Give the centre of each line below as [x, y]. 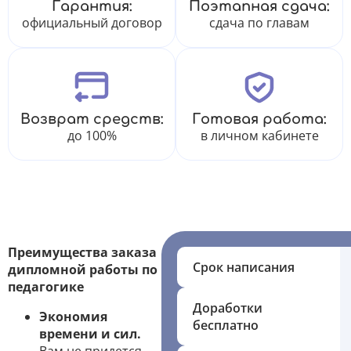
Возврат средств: [92, 119]
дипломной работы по [83, 270]
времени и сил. [90, 334]
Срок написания [244, 267]
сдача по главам [259, 23]
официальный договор [92, 23]
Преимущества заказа [82, 252]
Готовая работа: [259, 119]
